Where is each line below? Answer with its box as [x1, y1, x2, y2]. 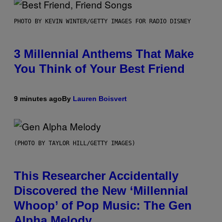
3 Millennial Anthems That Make [14, 47, 194, 61]
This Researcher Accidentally [14, 169, 178, 183]
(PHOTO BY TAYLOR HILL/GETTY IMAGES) [14, 140, 135, 147]
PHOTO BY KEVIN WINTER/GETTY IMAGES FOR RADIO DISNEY [14, 18, 191, 25]
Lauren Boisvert [73, 95, 127, 103]
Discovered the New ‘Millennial [14, 184, 188, 198]
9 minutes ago [14, 95, 62, 103]
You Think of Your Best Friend [14, 62, 185, 76]
